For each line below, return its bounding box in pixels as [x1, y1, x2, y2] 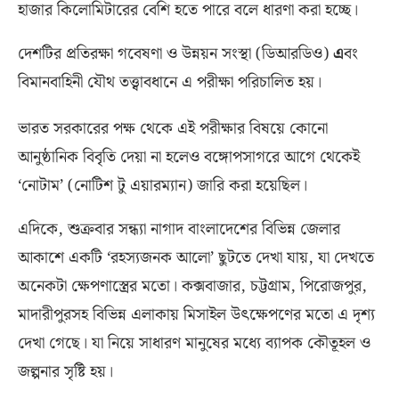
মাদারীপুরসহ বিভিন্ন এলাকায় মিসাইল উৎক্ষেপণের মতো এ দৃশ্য [18, 302, 375, 329]
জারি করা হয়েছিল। [197, 173, 307, 199]
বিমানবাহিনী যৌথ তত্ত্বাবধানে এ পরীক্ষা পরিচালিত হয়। [18, 69, 322, 96]
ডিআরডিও [262, 41, 322, 68]
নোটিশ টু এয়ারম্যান [74, 173, 186, 199]
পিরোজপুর [300, 273, 362, 300]
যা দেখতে [318, 245, 374, 272]
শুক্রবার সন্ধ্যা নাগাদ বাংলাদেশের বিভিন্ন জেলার [68, 216, 340, 243]
